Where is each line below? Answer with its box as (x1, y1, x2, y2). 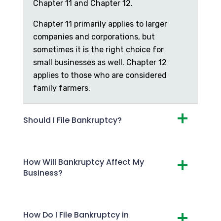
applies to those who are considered (33, 70, 167, 80)
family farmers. (33, 83, 90, 93)
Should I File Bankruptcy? (23, 114, 122, 126)
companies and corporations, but (33, 32, 155, 41)
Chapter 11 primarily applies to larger (33, 19, 167, 29)
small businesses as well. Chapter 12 (33, 57, 167, 67)
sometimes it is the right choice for (33, 44, 164, 54)
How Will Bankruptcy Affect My (23, 156, 144, 168)
